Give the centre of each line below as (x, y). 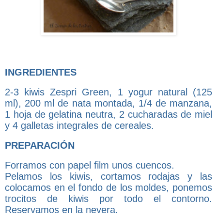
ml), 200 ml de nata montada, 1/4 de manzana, (108, 103)
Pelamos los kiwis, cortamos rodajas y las (108, 176)
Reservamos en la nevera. (62, 209)
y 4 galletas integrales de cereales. (79, 125)
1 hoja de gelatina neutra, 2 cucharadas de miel (108, 114)
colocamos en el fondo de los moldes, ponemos (108, 187)
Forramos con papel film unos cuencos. (90, 165)
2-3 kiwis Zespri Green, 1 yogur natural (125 (108, 92)
